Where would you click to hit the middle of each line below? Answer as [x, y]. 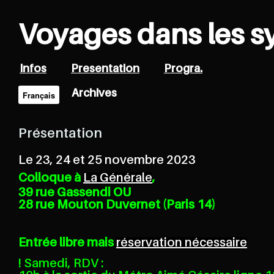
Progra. [183, 69]
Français [39, 96]
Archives [94, 94]
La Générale [118, 179]
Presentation [105, 69]
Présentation [65, 134]
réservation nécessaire [182, 244]
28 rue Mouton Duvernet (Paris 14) [117, 206]
